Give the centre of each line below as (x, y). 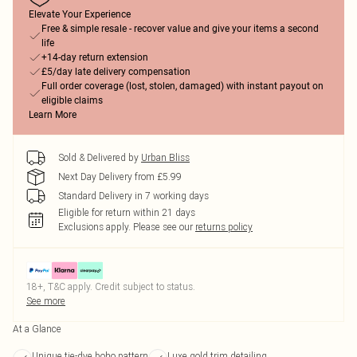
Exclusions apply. (94, 227)
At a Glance (37, 329)
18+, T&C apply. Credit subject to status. (111, 286)
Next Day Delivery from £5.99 (120, 177)
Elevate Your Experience (80, 14)
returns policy (224, 227)
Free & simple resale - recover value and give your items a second (180, 29)
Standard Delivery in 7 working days (133, 196)
